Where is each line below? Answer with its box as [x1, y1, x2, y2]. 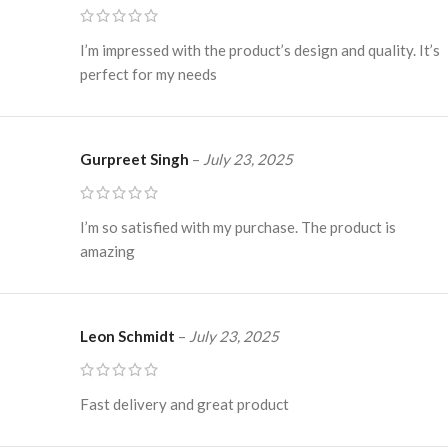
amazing [80, 241, 135, 260]
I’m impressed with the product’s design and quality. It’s [80, 40, 440, 59]
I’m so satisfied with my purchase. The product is [80, 217, 396, 236]
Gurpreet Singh [80, 149, 192, 168]
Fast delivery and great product [80, 394, 289, 413]
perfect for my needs [80, 64, 217, 83]
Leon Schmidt [80, 326, 178, 345]
